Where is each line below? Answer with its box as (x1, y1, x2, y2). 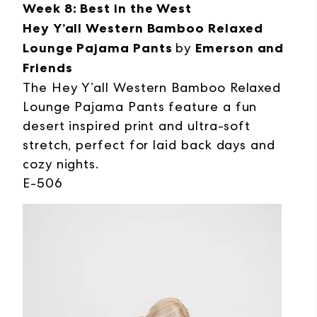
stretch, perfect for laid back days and (23, 137, 275, 153)
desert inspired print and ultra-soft (23, 118, 251, 134)
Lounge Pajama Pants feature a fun (23, 99, 258, 115)
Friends (23, 60, 73, 76)
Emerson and (195, 40, 284, 57)
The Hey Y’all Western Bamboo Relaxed (23, 80, 282, 96)
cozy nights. (23, 156, 100, 172)
